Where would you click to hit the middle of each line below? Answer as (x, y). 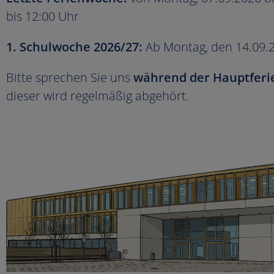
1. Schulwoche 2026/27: (76, 47)
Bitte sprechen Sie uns (70, 77)
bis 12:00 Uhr (43, 16)
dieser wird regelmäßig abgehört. (98, 96)
